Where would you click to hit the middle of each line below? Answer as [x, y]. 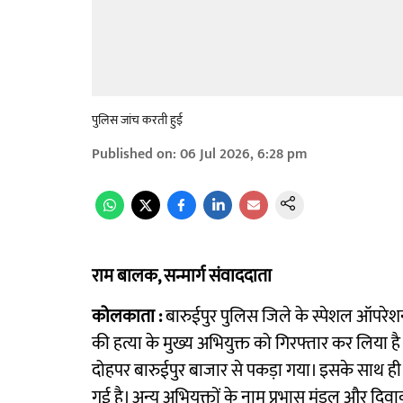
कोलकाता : [127, 317]
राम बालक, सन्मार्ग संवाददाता [182, 276]
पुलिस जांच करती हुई [137, 120]
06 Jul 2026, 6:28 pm [244, 154]
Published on [132, 154]
